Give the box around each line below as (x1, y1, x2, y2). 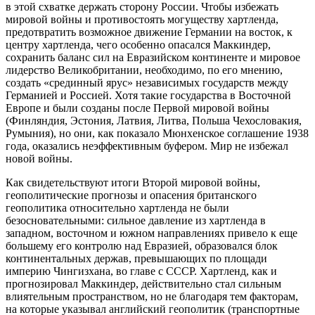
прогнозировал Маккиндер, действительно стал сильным (6, 278, 281, 290)
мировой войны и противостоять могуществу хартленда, (6, 13, 278, 26)
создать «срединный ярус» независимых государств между (6, 77, 288, 89)
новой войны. (6, 153, 72, 165)
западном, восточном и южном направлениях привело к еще (6, 227, 297, 240)
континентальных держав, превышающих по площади (6, 252, 267, 265)
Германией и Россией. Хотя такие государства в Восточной (6, 89, 291, 102)
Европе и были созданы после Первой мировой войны (6, 102, 269, 115)
